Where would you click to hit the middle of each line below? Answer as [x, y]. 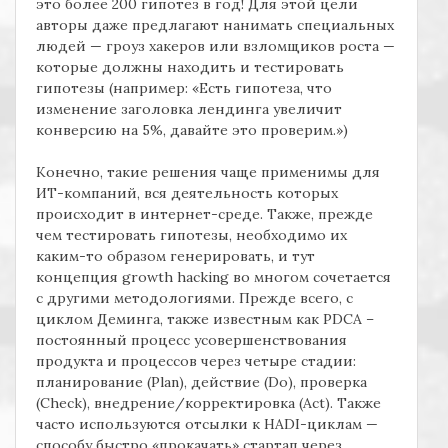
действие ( [229, 382]
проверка [333, 382]
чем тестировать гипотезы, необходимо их [191, 235]
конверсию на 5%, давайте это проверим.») [192, 130]
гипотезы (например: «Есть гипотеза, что [184, 88]
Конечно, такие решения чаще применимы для [208, 172]
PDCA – [348, 319]
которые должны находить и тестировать [190, 67]
